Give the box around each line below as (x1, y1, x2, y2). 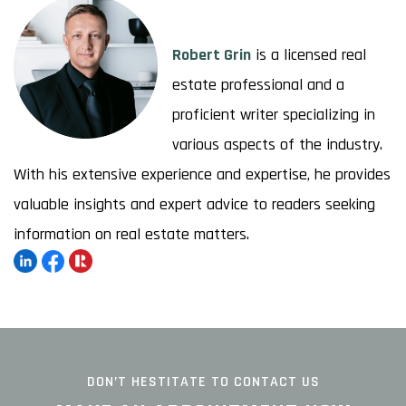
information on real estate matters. (14, 224, 249, 245)
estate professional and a (172, 74, 344, 95)
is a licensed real (251, 44, 366, 65)
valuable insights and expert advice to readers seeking (14, 194, 375, 215)
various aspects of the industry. (172, 134, 382, 155)
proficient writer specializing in (172, 104, 375, 125)
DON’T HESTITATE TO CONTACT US (86, 372, 320, 391)
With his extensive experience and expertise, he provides (14, 164, 391, 185)
